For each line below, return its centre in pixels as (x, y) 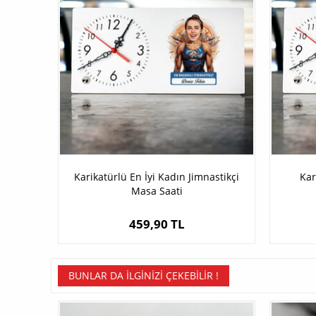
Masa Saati (157, 191)
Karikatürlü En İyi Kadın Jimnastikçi (157, 177)
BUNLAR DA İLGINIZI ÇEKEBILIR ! (144, 276)
